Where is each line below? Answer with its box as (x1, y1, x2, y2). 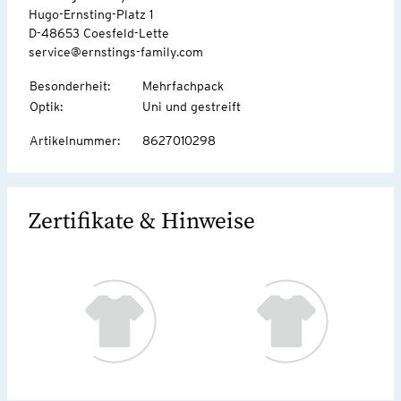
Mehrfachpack (142, 78, 224, 93)
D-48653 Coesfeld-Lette (29, 25, 169, 40)
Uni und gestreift (142, 98, 241, 114)
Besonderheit (30, 78, 107, 93)
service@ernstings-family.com (29, 44, 203, 59)
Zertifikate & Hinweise (29, 207, 255, 235)
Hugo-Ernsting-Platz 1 (29, 6, 153, 21)
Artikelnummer (30, 132, 117, 148)
